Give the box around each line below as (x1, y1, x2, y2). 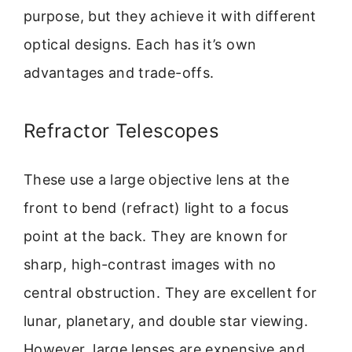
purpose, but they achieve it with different (24, 7, 317, 24)
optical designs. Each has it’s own (24, 35, 257, 53)
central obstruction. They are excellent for (24, 284, 317, 301)
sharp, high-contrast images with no (24, 255, 277, 273)
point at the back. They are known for (24, 227, 288, 244)
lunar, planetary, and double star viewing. (24, 312, 309, 329)
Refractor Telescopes (24, 119, 220, 142)
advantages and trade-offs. (24, 64, 214, 81)
